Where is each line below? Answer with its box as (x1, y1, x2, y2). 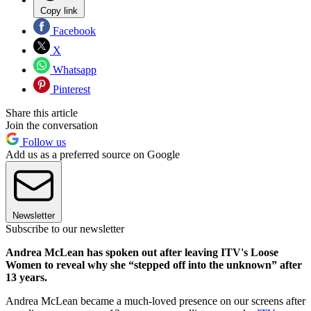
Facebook (50, 25, 96, 37)
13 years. (6, 271, 50, 284)
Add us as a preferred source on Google (6, 149, 180, 161)
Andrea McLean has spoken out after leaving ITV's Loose (6, 246, 278, 259)
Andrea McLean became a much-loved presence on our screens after (6, 295, 305, 308)
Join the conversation (6, 119, 98, 132)
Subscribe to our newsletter (6, 223, 124, 235)
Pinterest (50, 83, 90, 96)
